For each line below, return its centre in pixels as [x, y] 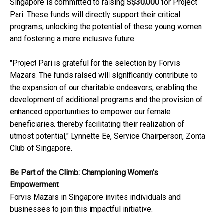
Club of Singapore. [41, 148]
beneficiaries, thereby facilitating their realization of [97, 124]
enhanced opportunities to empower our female [90, 111]
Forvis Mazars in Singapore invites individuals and [95, 197]
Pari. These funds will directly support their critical [95, 14]
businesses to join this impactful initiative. [81, 209]
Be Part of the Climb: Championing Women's [84, 172]
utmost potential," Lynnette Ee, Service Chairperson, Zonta [108, 136]
